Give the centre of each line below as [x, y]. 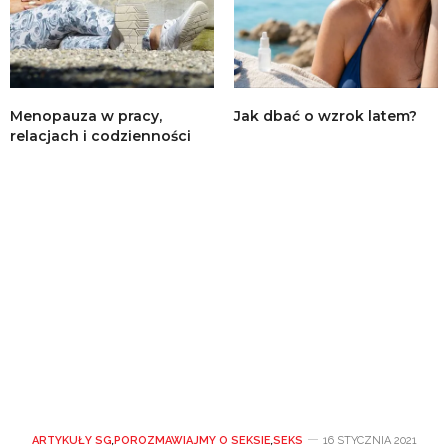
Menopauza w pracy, [86, 115]
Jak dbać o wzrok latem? [325, 115]
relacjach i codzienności [100, 135]
